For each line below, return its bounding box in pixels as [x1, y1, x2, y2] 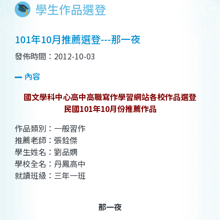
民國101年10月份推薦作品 [63, 103, 157, 115]
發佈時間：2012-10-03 [15, 50, 95, 62]
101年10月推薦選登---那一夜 [15, 32, 140, 47]
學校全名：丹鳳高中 [15, 158, 85, 170]
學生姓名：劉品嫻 [15, 146, 78, 158]
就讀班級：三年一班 [15, 169, 85, 182]
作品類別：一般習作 [15, 122, 85, 135]
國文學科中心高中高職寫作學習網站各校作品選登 [24, 91, 196, 103]
